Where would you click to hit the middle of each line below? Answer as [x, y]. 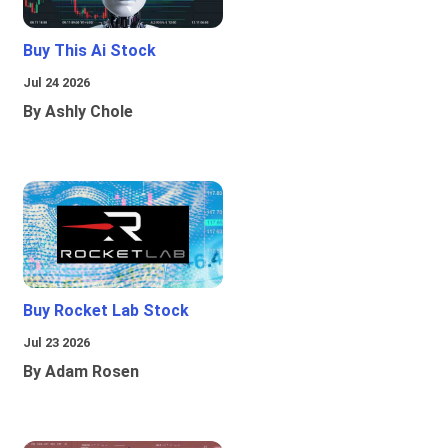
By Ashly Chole [78, 112]
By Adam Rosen [81, 372]
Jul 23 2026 [56, 343]
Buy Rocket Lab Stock [106, 311]
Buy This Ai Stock [89, 51]
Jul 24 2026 [56, 83]
